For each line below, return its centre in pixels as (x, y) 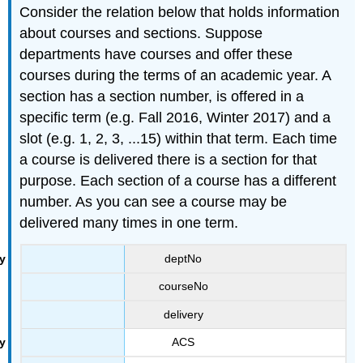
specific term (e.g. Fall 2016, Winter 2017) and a (175, 118)
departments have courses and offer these (156, 55)
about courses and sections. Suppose (141, 34)
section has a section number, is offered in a (162, 97)
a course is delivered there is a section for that (169, 160)
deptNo (183, 258)
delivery (183, 314)
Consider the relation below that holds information (180, 13)
